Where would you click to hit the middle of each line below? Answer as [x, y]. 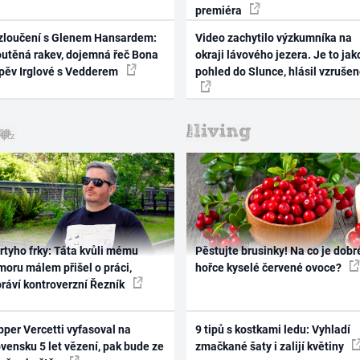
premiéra [219, 10]
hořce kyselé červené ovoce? [269, 268]
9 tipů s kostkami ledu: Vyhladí [272, 329]
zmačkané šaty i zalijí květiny [270, 346]
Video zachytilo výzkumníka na [273, 38]
